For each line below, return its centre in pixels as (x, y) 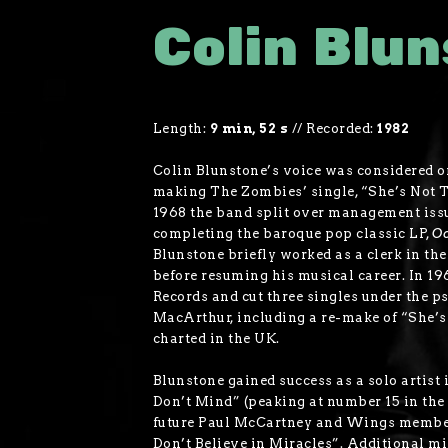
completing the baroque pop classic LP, (292, 234)
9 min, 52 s (249, 129)
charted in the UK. (216, 339)
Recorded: (342, 129)
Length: (179, 129)
